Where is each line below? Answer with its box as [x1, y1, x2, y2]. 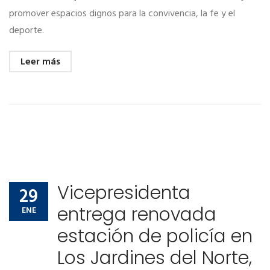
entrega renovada [57, 202, 216, 228]
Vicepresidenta [57, 180, 190, 206]
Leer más [20, 54, 60, 71]
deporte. [9, 23, 46, 39]
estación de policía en [57, 224, 253, 250]
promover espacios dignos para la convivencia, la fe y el [9, 6, 235, 22]
